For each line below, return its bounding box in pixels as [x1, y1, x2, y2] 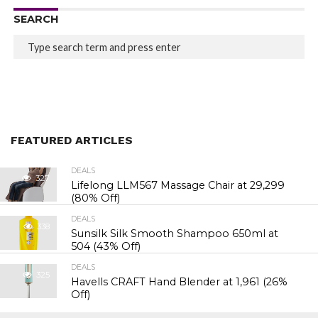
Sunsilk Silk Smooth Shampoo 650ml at [71, 227, 279, 240]
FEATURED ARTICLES [11, 133, 133, 147]
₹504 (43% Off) [71, 240, 141, 253]
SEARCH [13, 13, 58, 26]
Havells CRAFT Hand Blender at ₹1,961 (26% [71, 275, 288, 288]
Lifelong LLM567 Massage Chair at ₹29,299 [71, 179, 285, 192]
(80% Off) [71, 192, 121, 204]
